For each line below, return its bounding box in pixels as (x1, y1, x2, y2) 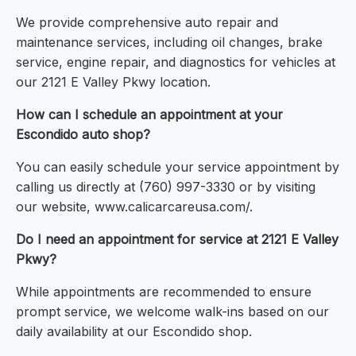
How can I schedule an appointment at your (16, 106, 283, 123)
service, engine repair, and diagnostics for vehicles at (16, 54, 335, 71)
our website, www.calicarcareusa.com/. (16, 199, 253, 215)
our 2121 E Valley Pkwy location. (16, 74, 211, 91)
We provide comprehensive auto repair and (16, 14, 278, 31)
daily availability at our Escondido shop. (16, 323, 252, 340)
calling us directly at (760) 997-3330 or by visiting (16, 179, 315, 195)
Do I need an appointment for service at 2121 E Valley (16, 231, 339, 248)
